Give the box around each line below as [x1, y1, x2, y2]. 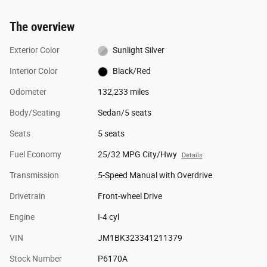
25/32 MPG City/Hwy [97, 150, 177, 160]
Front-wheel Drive [97, 191, 162, 201]
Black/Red [113, 66, 151, 76]
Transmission [10, 170, 59, 181]
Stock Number [10, 254, 62, 264]
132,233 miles [97, 87, 149, 97]
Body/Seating [10, 108, 60, 118]
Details [181, 151, 203, 160]
